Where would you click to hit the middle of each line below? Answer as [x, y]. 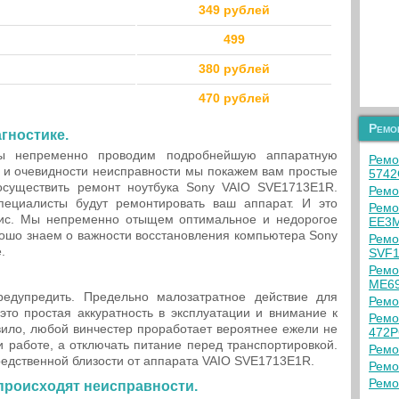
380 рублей [234, 69]
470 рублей [234, 98]
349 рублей [234, 10]
